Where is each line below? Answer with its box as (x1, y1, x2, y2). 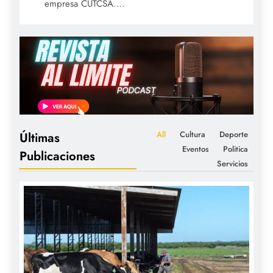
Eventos (182, 143, 209, 155)
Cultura (180, 128, 205, 140)
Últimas (19, 129, 60, 147)
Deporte (219, 128, 248, 140)
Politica (223, 143, 248, 155)
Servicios (217, 157, 248, 169)
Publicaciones (19, 147, 95, 166)
